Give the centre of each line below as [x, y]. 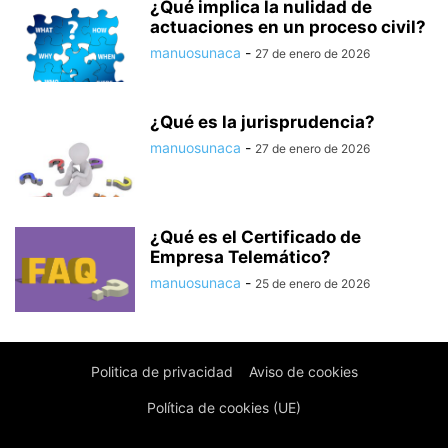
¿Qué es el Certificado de [255, 237]
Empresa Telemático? [240, 257]
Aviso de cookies [303, 371]
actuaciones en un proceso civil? [288, 27]
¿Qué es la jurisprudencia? [262, 122]
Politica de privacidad [161, 371]
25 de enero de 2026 [312, 283]
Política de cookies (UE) [224, 407]
